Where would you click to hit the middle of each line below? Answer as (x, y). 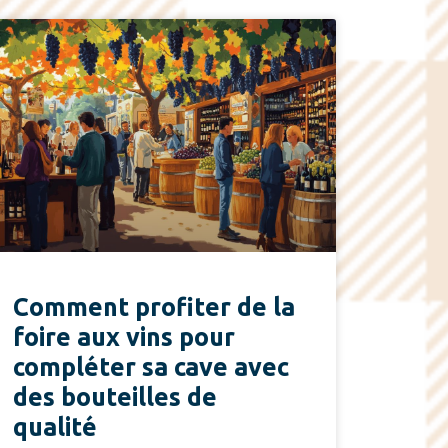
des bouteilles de (114, 397)
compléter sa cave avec (150, 367)
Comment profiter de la (153, 307)
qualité (54, 427)
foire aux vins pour (123, 337)
